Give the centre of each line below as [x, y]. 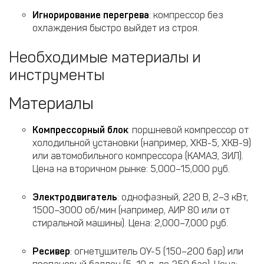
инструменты [57, 75]
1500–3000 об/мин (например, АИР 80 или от [131, 210]
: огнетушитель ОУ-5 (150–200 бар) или [157, 251]
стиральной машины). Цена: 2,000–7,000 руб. [130, 223]
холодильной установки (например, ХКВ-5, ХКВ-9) [142, 143]
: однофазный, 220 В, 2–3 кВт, [183, 197]
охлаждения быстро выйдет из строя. [116, 28]
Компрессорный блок [80, 130]
